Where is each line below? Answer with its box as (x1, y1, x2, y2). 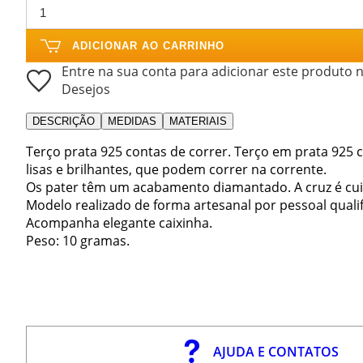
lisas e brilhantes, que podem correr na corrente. (26, 160, 327, 178)
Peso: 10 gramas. (26, 231, 130, 250)
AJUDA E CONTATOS (213, 343, 340, 361)
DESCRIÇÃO (32, 114, 95, 127)
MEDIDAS (108, 114, 156, 127)
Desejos (62, 79, 110, 98)
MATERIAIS (169, 114, 227, 127)
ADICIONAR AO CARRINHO (72, 39, 224, 52)
